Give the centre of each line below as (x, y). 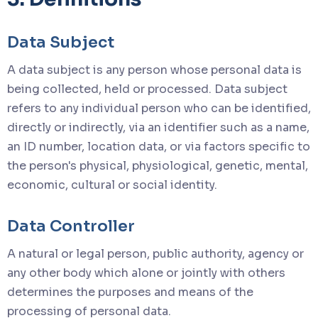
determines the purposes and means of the (130, 292)
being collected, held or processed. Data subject (147, 89)
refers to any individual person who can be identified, (159, 108)
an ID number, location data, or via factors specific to (159, 146)
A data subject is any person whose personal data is (154, 70)
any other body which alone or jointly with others (146, 273)
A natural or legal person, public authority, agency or (155, 253)
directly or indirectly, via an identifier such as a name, (158, 127)
